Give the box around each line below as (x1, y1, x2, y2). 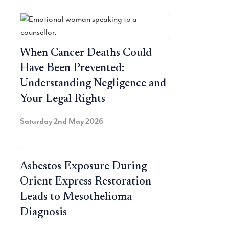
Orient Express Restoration (20, 176, 151, 188)
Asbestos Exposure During (20, 161, 147, 173)
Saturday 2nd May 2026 (20, 116, 104, 127)
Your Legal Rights (20, 94, 105, 105)
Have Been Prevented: (20, 63, 124, 75)
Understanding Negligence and (20, 78, 166, 90)
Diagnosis (20, 207, 67, 219)
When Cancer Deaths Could (20, 48, 152, 59)
